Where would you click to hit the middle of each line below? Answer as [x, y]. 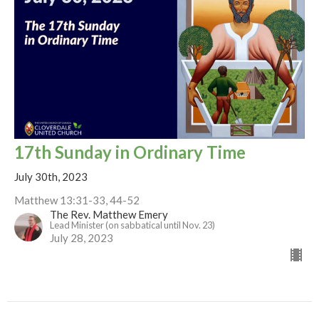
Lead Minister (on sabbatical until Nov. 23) [132, 225]
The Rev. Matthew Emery [109, 214]
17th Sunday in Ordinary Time [130, 152]
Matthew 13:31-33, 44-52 [77, 200]
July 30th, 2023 [51, 176]
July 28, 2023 [82, 237]
